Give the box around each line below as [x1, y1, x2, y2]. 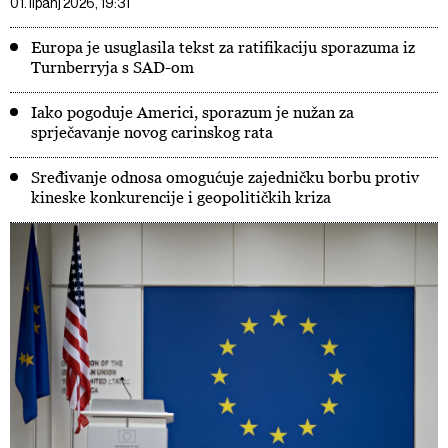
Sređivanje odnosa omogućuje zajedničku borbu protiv [31, 168, 419, 186]
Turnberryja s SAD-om [31, 58, 194, 76]
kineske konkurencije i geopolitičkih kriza [31, 188, 331, 206]
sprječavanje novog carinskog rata [31, 123, 273, 141]
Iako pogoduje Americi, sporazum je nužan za [31, 103, 354, 121]
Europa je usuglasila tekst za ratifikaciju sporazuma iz [31, 38, 415, 56]
